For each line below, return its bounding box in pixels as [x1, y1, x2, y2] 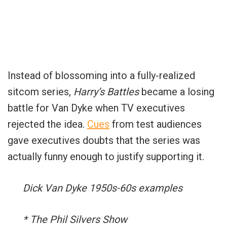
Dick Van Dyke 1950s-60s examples [23, 182, 182, 195]
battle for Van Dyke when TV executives [8, 102, 185, 115]
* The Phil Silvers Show [23, 213, 127, 226]
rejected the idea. [8, 118, 87, 131]
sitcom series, [8, 86, 73, 98]
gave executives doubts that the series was [8, 134, 200, 147]
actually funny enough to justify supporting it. [8, 150, 204, 163]
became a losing [139, 86, 214, 98]
